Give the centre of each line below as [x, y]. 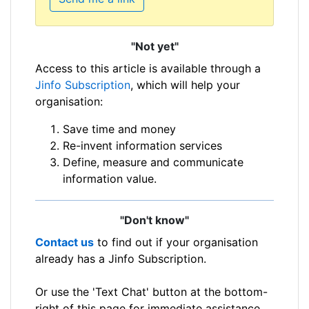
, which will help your [185, 84]
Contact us [64, 242]
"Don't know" [154, 220]
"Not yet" [154, 46]
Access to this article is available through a [148, 68]
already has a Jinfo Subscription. [121, 258]
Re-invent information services [142, 145]
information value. [110, 178]
